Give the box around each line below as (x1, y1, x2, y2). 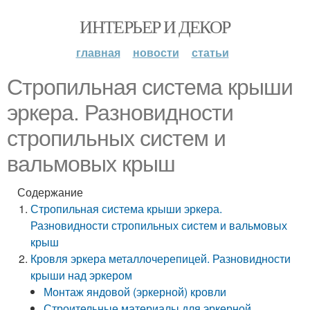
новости (132, 44, 179, 60)
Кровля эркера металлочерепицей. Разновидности (30, 250, 291, 266)
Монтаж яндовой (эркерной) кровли (44, 284, 227, 300)
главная (75, 44, 120, 60)
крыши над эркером (30, 267, 133, 283)
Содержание (17, 184, 83, 200)
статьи (191, 44, 229, 60)
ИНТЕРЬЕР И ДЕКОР (80, 15, 230, 38)
